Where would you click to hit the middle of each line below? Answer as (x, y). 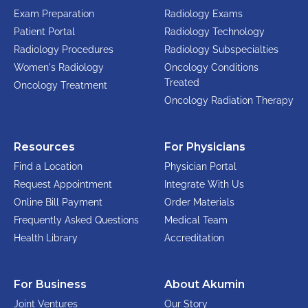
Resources (44, 146)
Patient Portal (44, 31)
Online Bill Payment (58, 202)
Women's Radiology (59, 67)
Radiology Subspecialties (221, 49)
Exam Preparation (54, 13)
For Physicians (205, 146)
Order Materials (199, 202)
